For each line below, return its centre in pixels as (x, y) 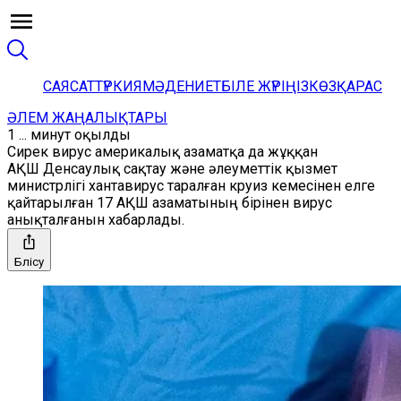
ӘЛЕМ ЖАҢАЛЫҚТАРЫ (87, 118)
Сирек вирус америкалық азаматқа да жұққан (162, 152)
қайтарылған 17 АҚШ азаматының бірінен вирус (170, 203)
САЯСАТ (69, 86)
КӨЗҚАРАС (346, 86)
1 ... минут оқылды (69, 135)
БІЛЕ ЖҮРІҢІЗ (265, 86)
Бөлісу (29, 262)
